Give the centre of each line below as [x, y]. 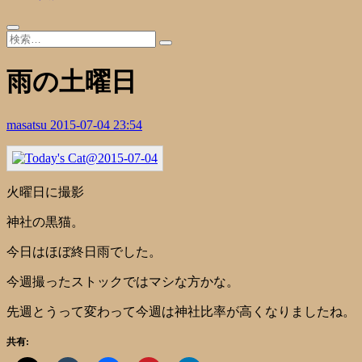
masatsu [28, 124]
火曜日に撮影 [45, 192]
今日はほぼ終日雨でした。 [84, 251]
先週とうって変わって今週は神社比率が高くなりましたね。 [181, 311]
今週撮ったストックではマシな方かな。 [123, 281]
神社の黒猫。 [45, 221]
